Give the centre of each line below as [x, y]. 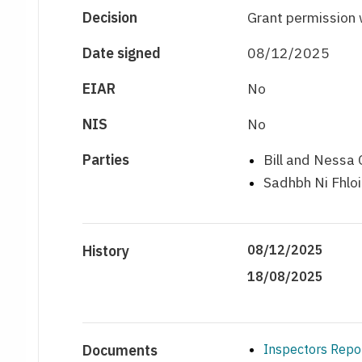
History [106, 251]
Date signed [122, 53]
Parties [106, 160]
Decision [110, 18]
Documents [120, 351]
